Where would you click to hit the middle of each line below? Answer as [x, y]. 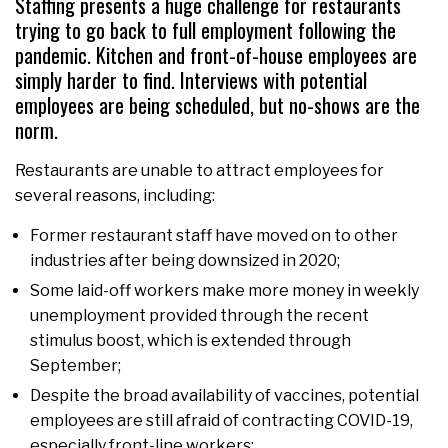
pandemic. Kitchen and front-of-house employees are [216, 55]
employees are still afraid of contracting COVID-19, [221, 421]
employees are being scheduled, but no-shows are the [217, 105]
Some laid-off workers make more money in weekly [224, 291]
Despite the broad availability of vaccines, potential [224, 396]
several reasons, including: [115, 196]
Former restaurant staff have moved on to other [214, 236]
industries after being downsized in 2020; [185, 261]
